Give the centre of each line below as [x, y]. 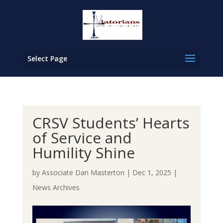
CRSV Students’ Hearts [111, 123]
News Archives [56, 187]
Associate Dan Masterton [83, 172]
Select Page [47, 58]
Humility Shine [83, 153]
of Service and [82, 138]
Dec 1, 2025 [152, 172]
